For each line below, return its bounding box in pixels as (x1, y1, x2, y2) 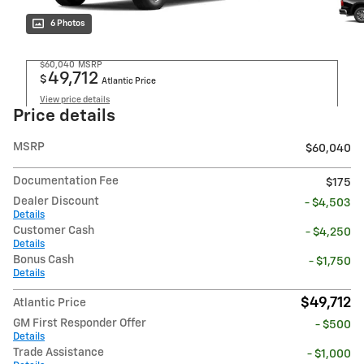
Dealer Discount (13, 196, 99, 208)
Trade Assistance (13, 347, 104, 359)
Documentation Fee (13, 175, 119, 188)
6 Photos (50, 19, 85, 28)
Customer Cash (13, 225, 94, 237)
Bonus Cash (13, 254, 74, 266)
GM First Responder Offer (13, 318, 146, 330)
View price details (40, 96, 110, 105)
